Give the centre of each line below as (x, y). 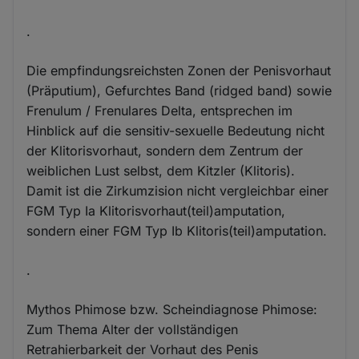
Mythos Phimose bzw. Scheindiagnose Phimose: (172, 310)
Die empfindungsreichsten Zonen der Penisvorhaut (179, 71)
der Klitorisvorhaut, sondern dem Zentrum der (165, 151)
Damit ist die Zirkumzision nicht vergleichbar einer (178, 191)
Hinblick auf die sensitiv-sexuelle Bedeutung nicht (176, 131)
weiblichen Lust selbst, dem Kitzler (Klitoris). (161, 171)
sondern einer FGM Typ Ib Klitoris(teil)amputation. (177, 231)
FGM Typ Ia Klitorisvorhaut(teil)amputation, (156, 211)
